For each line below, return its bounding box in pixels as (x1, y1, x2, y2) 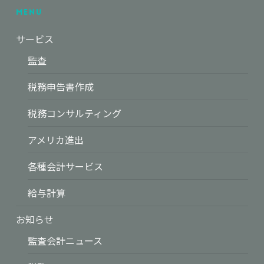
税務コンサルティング (27, 106, 121, 120)
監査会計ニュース (27, 233, 103, 247)
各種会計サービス (27, 159, 103, 173)
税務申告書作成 (27, 80, 94, 94)
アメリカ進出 (27, 133, 84, 147)
